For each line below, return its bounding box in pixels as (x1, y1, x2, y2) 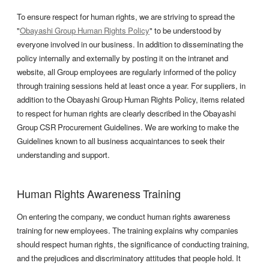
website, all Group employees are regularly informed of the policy (17, 66, 237, 78)
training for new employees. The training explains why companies (17, 224, 238, 236)
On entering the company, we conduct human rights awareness (17, 210, 231, 222)
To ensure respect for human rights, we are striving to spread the (17, 11, 235, 23)
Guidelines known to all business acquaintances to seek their (17, 135, 225, 147)
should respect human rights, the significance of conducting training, (17, 238, 249, 250)
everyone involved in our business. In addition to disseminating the (17, 38, 243, 50)
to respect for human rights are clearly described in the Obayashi (17, 107, 236, 119)
